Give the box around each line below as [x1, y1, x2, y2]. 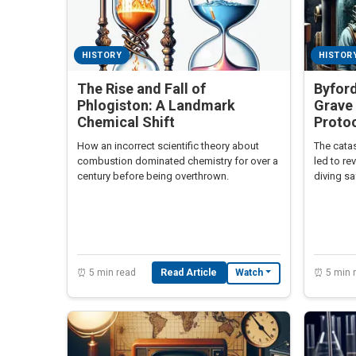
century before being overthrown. [77, 169, 229, 182]
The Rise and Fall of [77, 79, 206, 97]
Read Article [161, 266, 218, 278]
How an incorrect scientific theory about [77, 139, 259, 152]
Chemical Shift [77, 113, 175, 130]
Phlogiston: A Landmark [77, 96, 235, 114]
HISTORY [81, 49, 122, 60]
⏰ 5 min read [77, 266, 136, 278]
